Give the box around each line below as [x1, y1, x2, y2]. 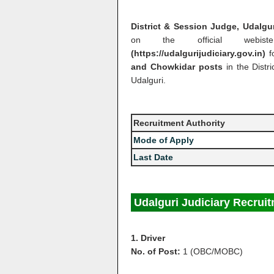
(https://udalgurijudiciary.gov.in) [131, 48, 265, 58]
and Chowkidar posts [131, 62, 223, 72]
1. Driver [131, 233, 165, 243]
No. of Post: [131, 246, 183, 256]
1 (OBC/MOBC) [183, 246, 243, 256]
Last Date [133, 152, 173, 162]
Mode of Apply [133, 135, 194, 145]
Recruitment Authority [133, 118, 225, 128]
